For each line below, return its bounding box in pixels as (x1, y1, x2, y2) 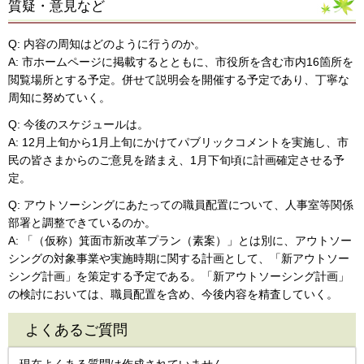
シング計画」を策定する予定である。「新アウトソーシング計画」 (8, 270, 349, 284)
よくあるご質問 (25, 321, 128, 338)
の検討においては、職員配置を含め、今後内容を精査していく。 (8, 288, 338, 301)
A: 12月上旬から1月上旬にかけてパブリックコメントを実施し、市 (8, 136, 349, 149)
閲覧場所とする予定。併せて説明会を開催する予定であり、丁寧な (8, 73, 349, 87)
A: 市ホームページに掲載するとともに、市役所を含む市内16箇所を (8, 55, 353, 69)
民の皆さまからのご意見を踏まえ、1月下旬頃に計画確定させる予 (8, 154, 344, 167)
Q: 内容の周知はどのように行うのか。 (8, 37, 206, 51)
